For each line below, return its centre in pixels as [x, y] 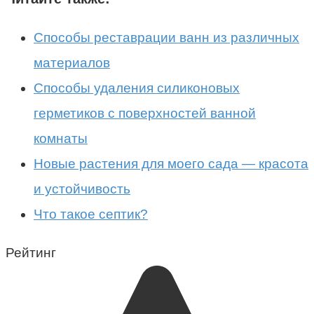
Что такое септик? [91, 214]
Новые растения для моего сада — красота [171, 163]
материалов [72, 62]
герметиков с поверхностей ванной [145, 113]
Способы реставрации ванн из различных [166, 37]
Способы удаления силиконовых [137, 88]
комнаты [61, 138]
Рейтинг [31, 252]
